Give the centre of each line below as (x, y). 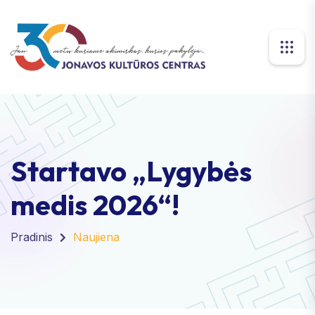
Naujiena (96, 237)
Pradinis (32, 237)
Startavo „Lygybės (131, 171)
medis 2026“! (95, 204)
